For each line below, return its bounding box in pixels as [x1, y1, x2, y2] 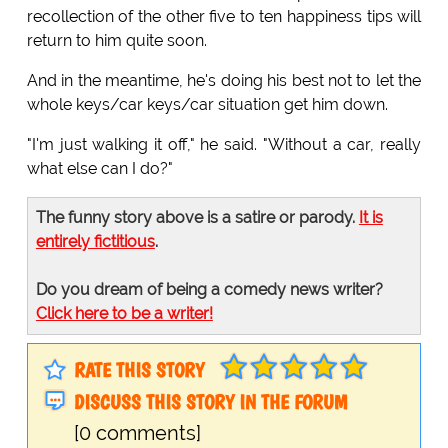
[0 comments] [73, 421, 201, 446]
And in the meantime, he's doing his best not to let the [26, 70, 422, 90]
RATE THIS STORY [73, 357, 204, 382]
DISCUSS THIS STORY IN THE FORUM [73, 389, 347, 414]
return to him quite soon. [26, 30, 207, 50]
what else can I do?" [26, 158, 173, 178]
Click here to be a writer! [35, 303, 213, 323]
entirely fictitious [35, 231, 155, 251]
